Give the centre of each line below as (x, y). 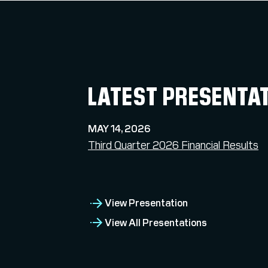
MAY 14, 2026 (119, 129)
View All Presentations (156, 223)
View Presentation (146, 203)
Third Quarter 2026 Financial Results (173, 145)
